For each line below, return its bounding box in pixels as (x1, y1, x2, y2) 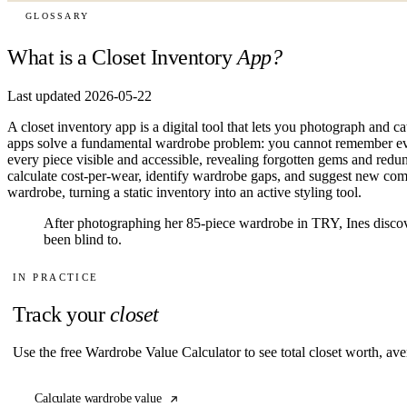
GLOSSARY (25, 11, 90, 22)
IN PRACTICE (13, 271, 99, 283)
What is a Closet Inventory (7, 45, 233, 69)
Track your (13, 302, 105, 326)
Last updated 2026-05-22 (7, 87, 152, 104)
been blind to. (44, 231, 122, 247)
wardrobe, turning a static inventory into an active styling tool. (7, 184, 362, 200)
